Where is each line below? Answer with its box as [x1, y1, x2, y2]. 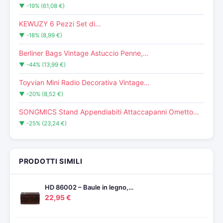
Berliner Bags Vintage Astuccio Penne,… [19, 49, 149, 57]
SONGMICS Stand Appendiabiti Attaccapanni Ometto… [19, 108, 199, 116]
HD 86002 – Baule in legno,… [45, 183, 133, 191]
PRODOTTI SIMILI [19, 157, 83, 165]
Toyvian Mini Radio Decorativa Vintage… [19, 78, 150, 87]
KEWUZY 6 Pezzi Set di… [19, 19, 101, 28]
